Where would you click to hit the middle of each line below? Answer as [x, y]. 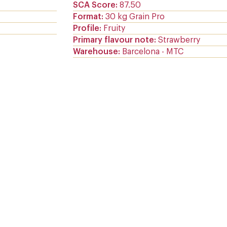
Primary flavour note [113, 40]
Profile [86, 28]
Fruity [114, 28]
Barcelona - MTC [153, 51]
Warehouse [96, 51]
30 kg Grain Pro [135, 16]
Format [87, 16]
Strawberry [179, 40]
